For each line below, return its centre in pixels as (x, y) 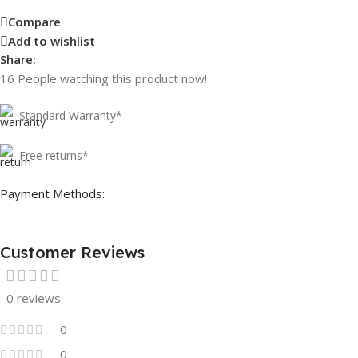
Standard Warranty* (71, 115)
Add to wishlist (52, 41)
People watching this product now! (112, 78)
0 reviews (34, 298)
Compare (34, 22)
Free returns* (54, 155)
